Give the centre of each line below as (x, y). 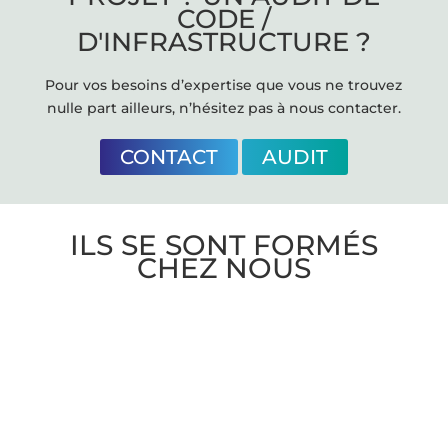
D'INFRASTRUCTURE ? (223, 41)
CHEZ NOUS (223, 267)
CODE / (223, 18)
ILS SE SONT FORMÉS (223, 244)
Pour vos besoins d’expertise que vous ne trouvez (224, 84)
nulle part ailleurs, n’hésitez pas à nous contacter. (223, 107)
